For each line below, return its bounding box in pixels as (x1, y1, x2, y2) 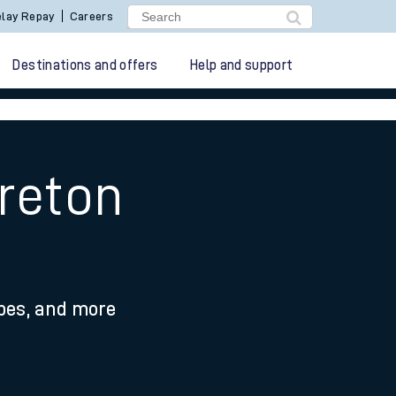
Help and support (189, 58, 293, 72)
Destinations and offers (12, 58, 158, 72)
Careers (69, 10, 114, 22)
